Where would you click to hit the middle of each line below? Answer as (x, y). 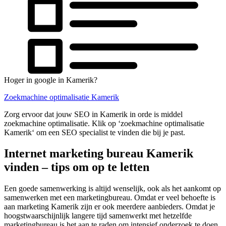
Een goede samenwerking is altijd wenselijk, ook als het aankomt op (112, 189)
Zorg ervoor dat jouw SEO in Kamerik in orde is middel (93, 114)
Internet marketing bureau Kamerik (99, 154)
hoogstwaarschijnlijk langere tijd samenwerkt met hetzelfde (98, 216)
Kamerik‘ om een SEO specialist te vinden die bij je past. (95, 132)
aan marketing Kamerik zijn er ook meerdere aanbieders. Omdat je (109, 207)
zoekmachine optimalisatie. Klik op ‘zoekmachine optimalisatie (104, 123)
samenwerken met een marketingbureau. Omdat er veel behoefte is (110, 198)
